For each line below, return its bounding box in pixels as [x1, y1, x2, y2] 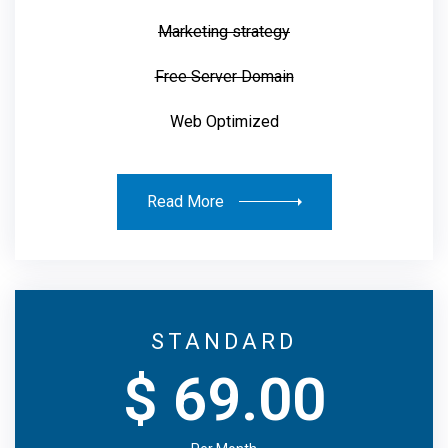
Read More [146, 191, 224, 211]
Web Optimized [169, 111, 279, 131]
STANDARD [151, 328, 297, 354]
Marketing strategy [158, 21, 290, 41]
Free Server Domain [154, 66, 294, 86]
